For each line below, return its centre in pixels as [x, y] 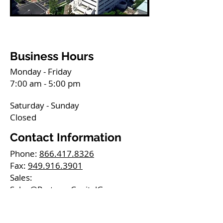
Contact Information [66, 137]
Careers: [27, 201]
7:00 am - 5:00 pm [45, 83]
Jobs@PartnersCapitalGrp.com [69, 213]
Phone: [25, 154]
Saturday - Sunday [45, 105]
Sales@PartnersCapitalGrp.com [70, 189]
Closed [23, 117]
